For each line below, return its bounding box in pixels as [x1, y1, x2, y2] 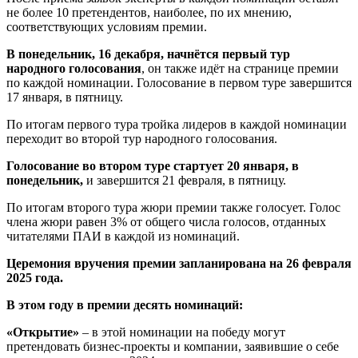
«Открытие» [6, 325, 79, 340]
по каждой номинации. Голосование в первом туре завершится [6, 76, 352, 90]
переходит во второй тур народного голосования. [6, 132, 277, 146]
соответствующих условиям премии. [6, 20, 207, 34]
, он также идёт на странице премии [141, 62, 339, 76]
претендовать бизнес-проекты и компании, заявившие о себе [6, 340, 339, 354]
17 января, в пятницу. [6, 90, 123, 105]
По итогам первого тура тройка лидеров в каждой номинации [6, 117, 347, 132]
